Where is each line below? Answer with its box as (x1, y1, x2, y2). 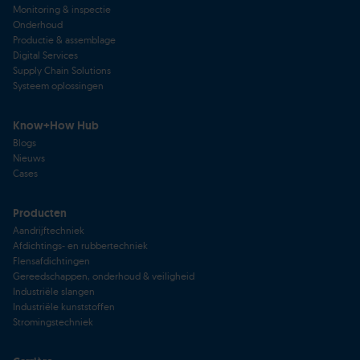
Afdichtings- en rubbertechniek (13, 239, 148, 252)
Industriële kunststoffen (13, 300, 115, 313)
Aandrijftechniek (13, 223, 84, 236)
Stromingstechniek (13, 315, 93, 328)
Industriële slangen (13, 284, 95, 297)
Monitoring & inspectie (13, 2, 111, 15)
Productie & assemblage (13, 33, 116, 46)
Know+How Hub (13, 117, 99, 133)
